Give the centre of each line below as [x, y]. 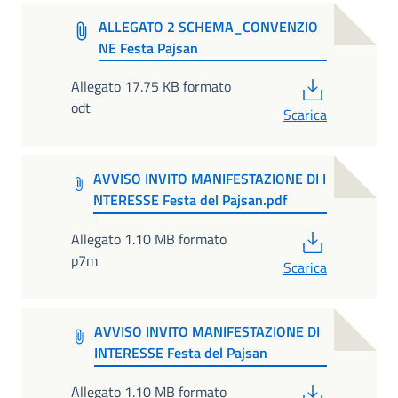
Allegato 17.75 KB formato [151, 87]
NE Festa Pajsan [148, 48]
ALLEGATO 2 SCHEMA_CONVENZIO [208, 26]
